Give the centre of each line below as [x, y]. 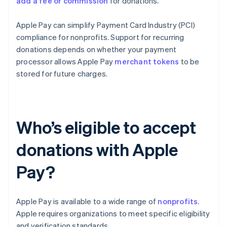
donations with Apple [97, 149]
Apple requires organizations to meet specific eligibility [113, 214]
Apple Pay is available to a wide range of [87, 201]
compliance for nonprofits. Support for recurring [100, 37]
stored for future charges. [62, 74]
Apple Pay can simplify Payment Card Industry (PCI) [106, 25]
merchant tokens [147, 62]
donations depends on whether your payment [97, 49]
